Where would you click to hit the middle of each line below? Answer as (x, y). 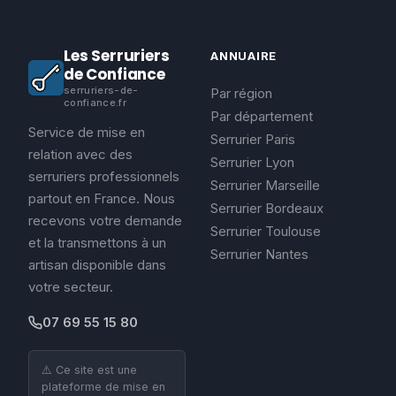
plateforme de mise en (103, 387)
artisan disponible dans (97, 265)
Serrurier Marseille (265, 185)
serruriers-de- (101, 90)
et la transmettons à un (97, 243)
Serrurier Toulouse (266, 231)
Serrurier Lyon (252, 162)
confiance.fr (95, 103)
